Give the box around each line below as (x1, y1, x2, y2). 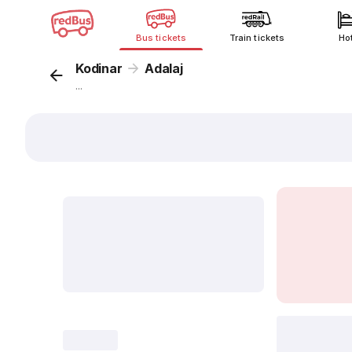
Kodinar (75, 60, 123, 76)
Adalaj (145, 60, 183, 76)
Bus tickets (136, 32, 186, 43)
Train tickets (229, 32, 284, 43)
